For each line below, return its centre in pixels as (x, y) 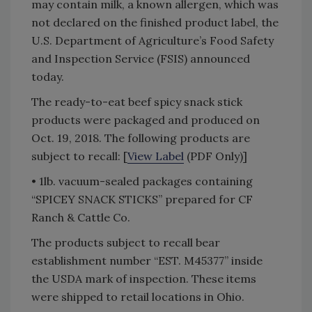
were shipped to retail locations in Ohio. (138, 296)
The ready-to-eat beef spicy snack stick (137, 101)
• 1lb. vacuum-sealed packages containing (142, 181)
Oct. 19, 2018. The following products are (141, 138)
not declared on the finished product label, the (155, 22)
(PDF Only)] (216, 156)
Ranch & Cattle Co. (81, 217)
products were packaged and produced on (146, 119)
